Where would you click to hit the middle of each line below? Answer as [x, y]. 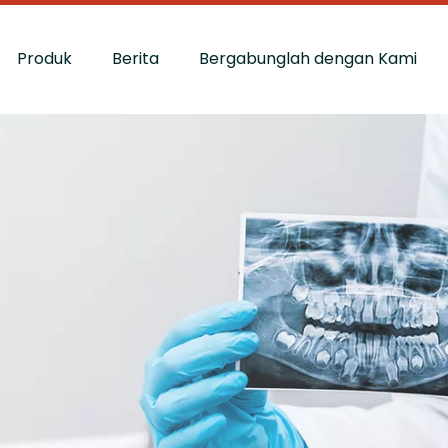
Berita [136, 58]
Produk [45, 58]
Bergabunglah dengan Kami [308, 58]
